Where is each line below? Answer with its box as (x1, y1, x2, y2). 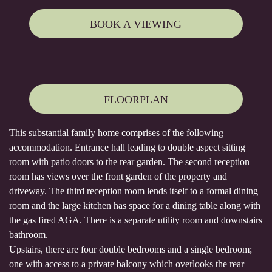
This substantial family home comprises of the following (9, 127, 223, 138)
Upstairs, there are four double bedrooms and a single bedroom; (9, 244, 252, 255)
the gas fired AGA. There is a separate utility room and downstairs (9, 215, 262, 226)
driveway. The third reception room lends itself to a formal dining (9, 186, 258, 197)
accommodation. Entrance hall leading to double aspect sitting (9, 142, 245, 153)
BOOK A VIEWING (90, 18, 182, 31)
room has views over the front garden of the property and (9, 171, 227, 182)
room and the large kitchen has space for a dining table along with (9, 200, 260, 211)
